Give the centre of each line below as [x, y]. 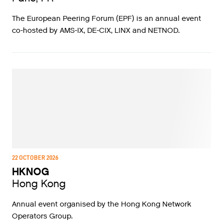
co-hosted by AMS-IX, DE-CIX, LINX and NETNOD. [96, 30]
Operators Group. [42, 216]
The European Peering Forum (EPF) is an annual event [107, 18]
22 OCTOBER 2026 [35, 157]
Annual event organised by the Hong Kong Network [102, 204]
